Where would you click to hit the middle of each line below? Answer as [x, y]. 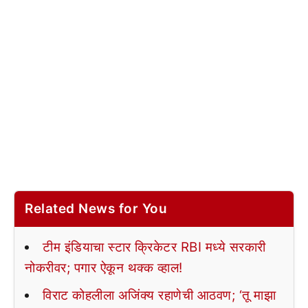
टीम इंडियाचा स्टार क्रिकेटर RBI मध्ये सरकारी [154, 247]
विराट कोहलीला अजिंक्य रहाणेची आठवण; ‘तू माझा [159, 295]
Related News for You [96, 208]
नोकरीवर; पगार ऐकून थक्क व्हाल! [104, 267]
